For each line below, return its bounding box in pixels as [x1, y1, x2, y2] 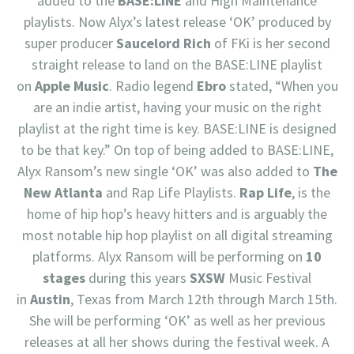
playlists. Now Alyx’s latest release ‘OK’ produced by [23, 13, 331, 32]
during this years [85, 269, 190, 288]
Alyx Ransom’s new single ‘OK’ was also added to [17, 162, 313, 181]
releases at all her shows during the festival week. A [24, 333, 330, 352]
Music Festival [225, 269, 311, 288]
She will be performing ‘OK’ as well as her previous [28, 311, 326, 330]
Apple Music [34, 77, 109, 96]
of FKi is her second [210, 34, 330, 53]
